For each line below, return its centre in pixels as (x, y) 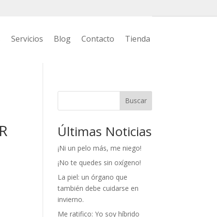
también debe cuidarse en (98, 188)
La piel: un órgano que (93, 177)
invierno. (71, 199)
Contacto (98, 39)
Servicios (27, 39)
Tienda (137, 39)
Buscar (136, 101)
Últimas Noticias (105, 131)
